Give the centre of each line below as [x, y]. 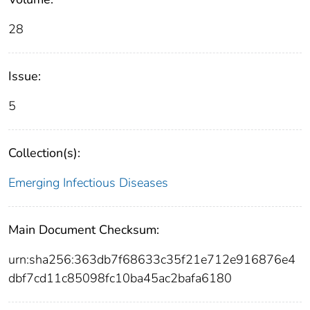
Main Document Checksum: [84, 230]
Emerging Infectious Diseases [88, 183]
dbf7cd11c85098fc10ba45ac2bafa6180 [120, 279]
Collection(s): [44, 153]
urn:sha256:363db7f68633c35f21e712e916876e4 [152, 260]
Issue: [25, 76]
